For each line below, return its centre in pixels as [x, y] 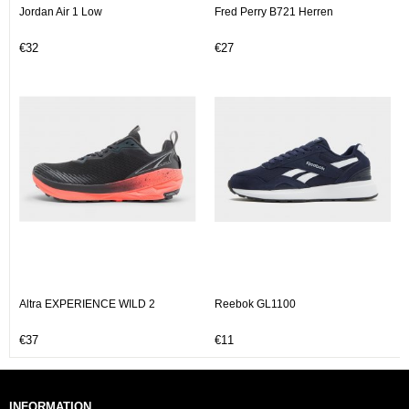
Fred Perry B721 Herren [273, 11]
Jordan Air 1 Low [61, 11]
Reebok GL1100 [255, 304]
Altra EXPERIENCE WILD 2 [87, 304]
